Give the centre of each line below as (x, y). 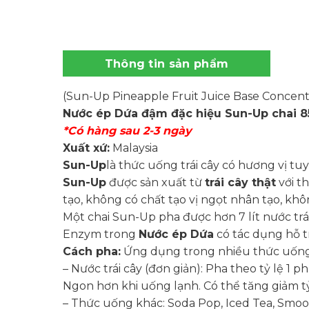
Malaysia (133, 148)
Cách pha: (91, 252)
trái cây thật (240, 183)
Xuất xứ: (86, 148)
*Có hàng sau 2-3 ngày (127, 131)
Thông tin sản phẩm (167, 64)
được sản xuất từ (155, 183)
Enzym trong (100, 235)
